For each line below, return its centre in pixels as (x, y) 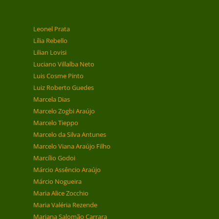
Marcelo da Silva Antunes (69, 135)
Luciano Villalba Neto (64, 64)
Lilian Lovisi (50, 53)
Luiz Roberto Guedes (63, 88)
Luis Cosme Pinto (58, 76)
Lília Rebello (50, 41)
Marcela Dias (51, 99)
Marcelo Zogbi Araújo (64, 111)
